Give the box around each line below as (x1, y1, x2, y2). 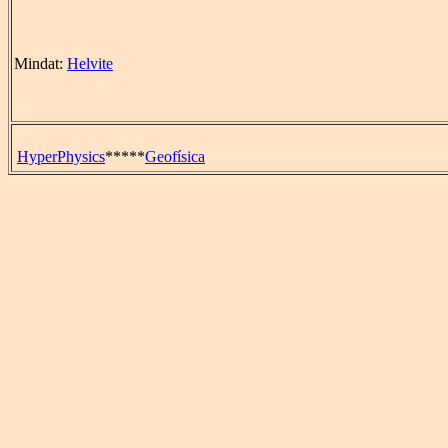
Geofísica (145, 148, 205, 165)
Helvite (67, 55, 113, 73)
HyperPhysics (17, 148, 105, 165)
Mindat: (14, 55, 67, 73)
